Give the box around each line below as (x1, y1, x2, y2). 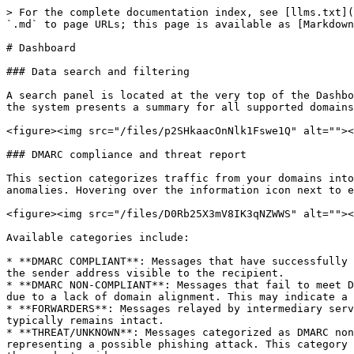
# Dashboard (6, 42, 76, 54)
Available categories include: (6, 232, 190, 243)
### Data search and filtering (6, 66, 190, 77)
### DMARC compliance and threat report (6, 149, 247, 160)
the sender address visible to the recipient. (6, 267, 284, 279)
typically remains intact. (6, 314, 164, 326)
